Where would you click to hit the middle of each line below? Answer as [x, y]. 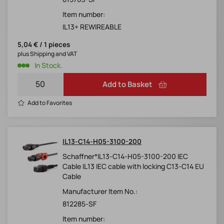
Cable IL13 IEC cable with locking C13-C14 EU [133, 166]
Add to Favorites [50, 103]
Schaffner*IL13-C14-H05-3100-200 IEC [125, 156]
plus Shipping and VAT [47, 54]
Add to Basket [127, 84]
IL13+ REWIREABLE [92, 27]
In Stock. [48, 65]
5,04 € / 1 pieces [44, 45]
